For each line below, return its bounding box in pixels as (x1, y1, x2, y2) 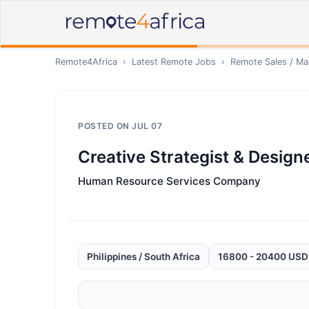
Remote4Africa (55, 57, 117, 67)
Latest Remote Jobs (132, 57, 216, 67)
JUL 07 (132, 121, 162, 131)
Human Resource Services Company (78, 175, 261, 188)
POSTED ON (78, 121, 132, 131)
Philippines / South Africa (87, 251, 200, 262)
